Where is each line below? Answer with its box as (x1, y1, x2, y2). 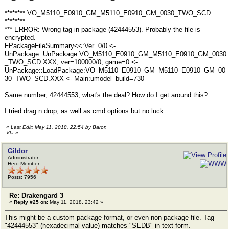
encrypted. (5, 34, 36, 41)
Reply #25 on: (14, 199, 48, 205)
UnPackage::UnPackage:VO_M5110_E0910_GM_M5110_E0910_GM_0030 (5, 50, 226, 58)
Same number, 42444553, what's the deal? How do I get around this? (5, 91, 208, 99)
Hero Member (8, 161, 39, 166)
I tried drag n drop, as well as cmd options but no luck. (5, 107, 166, 115)
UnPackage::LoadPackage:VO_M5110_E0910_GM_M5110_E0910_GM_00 (5, 66, 225, 74)
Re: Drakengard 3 (9, 192, 63, 199)
